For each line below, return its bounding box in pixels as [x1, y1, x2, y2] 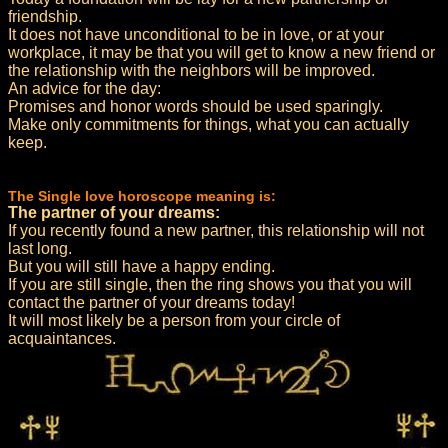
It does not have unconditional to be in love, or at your [8, 26, 384, 43]
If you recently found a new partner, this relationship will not [8, 222, 424, 239]
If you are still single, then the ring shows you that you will [8, 276, 412, 293]
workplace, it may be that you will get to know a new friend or [8, 44, 435, 61]
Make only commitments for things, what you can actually [8, 116, 409, 133]
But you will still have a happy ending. [8, 258, 275, 275]
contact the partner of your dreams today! [8, 294, 295, 311]
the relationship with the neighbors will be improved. [8, 62, 375, 79]
